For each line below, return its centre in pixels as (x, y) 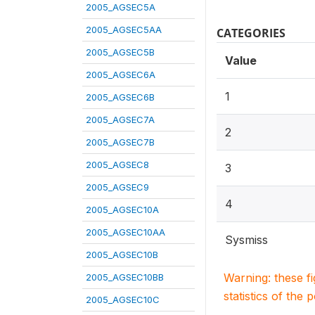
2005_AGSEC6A (121, 75)
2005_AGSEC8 (117, 165)
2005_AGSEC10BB (125, 277)
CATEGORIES (251, 33)
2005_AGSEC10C (123, 300)
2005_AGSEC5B (120, 52)
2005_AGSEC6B (120, 97)
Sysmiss (246, 240)
